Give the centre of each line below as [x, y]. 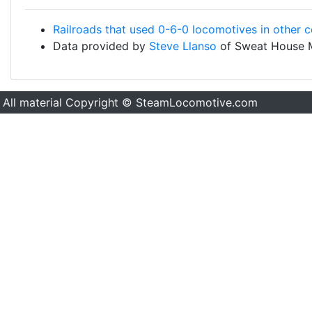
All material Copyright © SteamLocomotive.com [130, 102]
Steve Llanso [183, 46]
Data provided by [101, 46]
